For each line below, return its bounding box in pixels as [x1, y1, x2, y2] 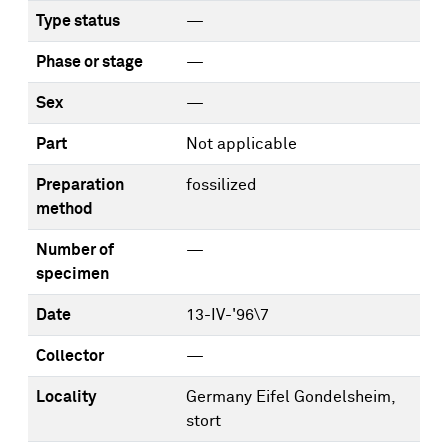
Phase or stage [36, 54, 143, 70]
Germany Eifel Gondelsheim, [186, 389, 396, 405]
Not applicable [186, 136, 297, 152]
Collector [36, 348, 104, 364]
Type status [36, 13, 120, 29]
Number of [36, 242, 114, 258]
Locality [36, 389, 96, 405]
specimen [36, 266, 109, 282]
